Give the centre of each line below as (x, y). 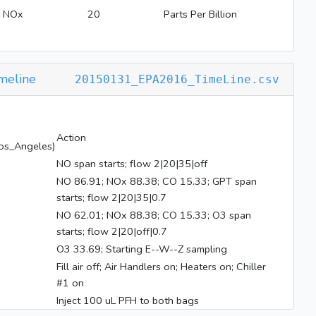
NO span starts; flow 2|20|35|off (132, 164)
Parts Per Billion (200, 14)
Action (71, 138)
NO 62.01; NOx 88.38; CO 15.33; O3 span (154, 215)
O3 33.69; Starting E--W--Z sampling (142, 249)
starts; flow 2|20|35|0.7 (111, 197)
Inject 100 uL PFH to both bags (128, 300)
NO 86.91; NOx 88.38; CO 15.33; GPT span (157, 181)
